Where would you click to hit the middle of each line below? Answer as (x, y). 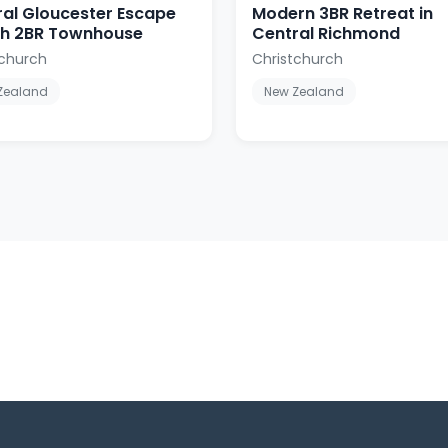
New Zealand (304, 91)
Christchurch (297, 58)
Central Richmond (326, 33)
